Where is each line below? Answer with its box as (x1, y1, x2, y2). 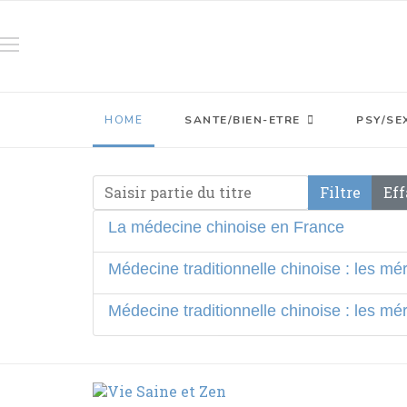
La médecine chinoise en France (108, 218, 344, 236)
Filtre (320, 183, 361, 202)
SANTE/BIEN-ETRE (184, 113, 301, 127)
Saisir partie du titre (92, 174, 239, 193)
